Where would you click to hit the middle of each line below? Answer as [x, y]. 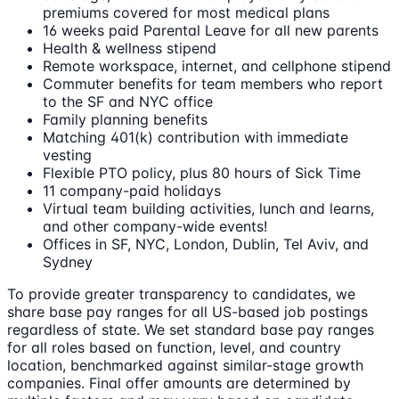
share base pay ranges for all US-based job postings [187, 312]
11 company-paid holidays [132, 191]
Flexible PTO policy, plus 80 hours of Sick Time [202, 173]
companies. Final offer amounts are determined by [179, 383]
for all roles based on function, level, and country [174, 348]
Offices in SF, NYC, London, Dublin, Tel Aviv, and [206, 244]
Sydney [68, 262]
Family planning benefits [125, 120]
